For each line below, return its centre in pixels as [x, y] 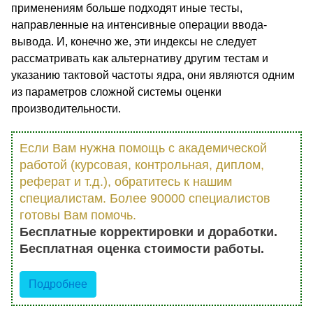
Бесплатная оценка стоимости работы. [142, 249]
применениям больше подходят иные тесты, [127, 8]
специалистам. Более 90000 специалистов [145, 199]
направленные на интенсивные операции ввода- [139, 25]
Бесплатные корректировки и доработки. [148, 232]
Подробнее [58, 284]
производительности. [66, 109]
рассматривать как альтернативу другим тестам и [140, 59]
